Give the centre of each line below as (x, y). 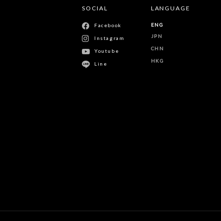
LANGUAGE (170, 8)
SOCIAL (95, 8)
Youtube (107, 51)
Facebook (108, 25)
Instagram (110, 38)
